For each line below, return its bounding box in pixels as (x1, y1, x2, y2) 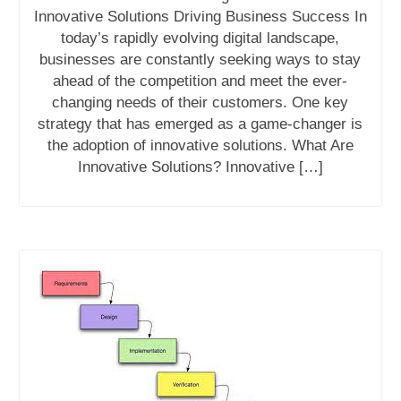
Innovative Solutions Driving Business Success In (33, 8, 367, 26)
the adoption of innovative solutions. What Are (47, 137, 354, 155)
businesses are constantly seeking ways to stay (39, 51, 362, 69)
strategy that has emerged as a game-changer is (38, 115, 363, 133)
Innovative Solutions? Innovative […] (77, 158, 323, 176)
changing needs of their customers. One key (52, 94, 349, 112)
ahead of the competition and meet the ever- (53, 73, 348, 90)
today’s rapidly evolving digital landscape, (61, 30, 340, 47)
